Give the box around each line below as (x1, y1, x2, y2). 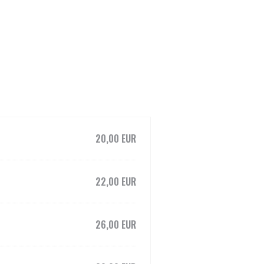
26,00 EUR (95, 217, 136, 232)
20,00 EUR (95, 131, 136, 146)
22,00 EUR (95, 174, 136, 189)
